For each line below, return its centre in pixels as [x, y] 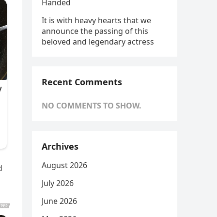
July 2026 [58, 183]
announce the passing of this [95, 31]
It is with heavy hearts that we [96, 20]
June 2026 [59, 201]
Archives [60, 146]
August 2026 [64, 165]
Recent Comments [82, 82]
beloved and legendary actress [98, 42]
